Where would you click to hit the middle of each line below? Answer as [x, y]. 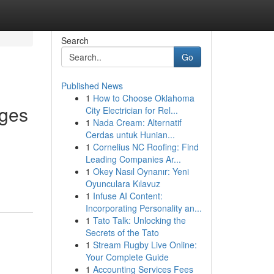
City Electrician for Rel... [131, 110]
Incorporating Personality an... [143, 208]
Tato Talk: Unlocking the [139, 220]
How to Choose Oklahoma [143, 98]
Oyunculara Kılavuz [123, 183]
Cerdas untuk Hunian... [130, 135]
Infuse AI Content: [128, 196]
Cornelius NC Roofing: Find [146, 147]
